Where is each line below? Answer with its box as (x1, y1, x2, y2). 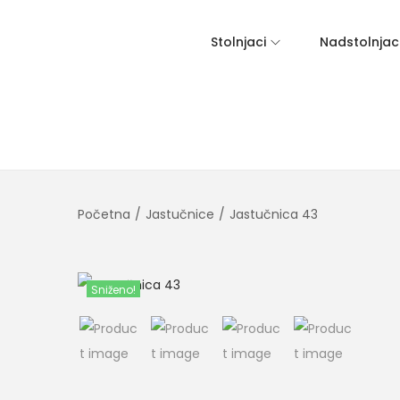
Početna (78, 205, 130, 223)
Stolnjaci (211, 33, 266, 51)
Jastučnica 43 (229, 205, 318, 223)
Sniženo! (91, 282, 136, 297)
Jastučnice (146, 205, 214, 223)
